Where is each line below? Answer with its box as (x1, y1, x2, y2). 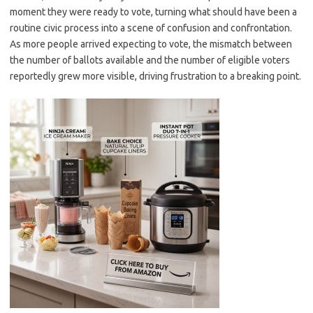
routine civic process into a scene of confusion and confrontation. (10, 22, 292, 34)
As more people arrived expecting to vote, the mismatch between (10, 38, 292, 50)
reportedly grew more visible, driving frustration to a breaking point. (10, 71, 301, 82)
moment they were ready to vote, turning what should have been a (10, 6, 297, 17)
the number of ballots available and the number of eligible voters (10, 54, 290, 66)
